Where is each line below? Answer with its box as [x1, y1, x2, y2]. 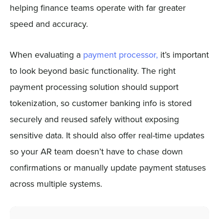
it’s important [157, 48, 209, 61]
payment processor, [83, 48, 158, 61]
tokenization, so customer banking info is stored [9, 97, 192, 109]
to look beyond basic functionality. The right [9, 65, 175, 77]
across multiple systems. [9, 177, 102, 190]
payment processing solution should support [9, 81, 178, 93]
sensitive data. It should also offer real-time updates [9, 129, 204, 142]
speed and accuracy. [9, 18, 88, 30]
